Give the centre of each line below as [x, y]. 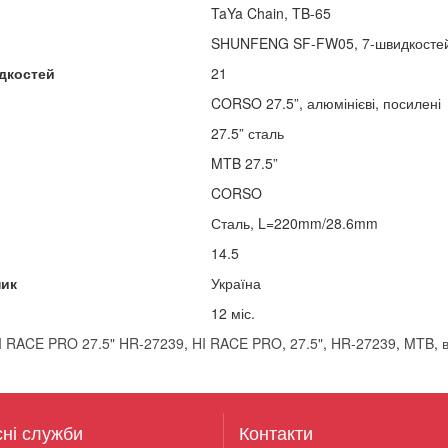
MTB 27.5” [244, 162]
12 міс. [232, 312]
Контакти [276, 431]
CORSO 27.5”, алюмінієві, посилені [325, 102]
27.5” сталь [247, 132]
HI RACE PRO [236, 342]
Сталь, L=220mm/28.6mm [294, 222]
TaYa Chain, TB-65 [270, 12]
